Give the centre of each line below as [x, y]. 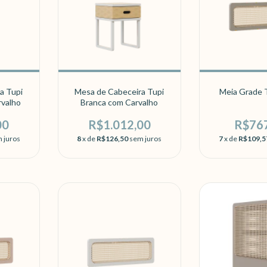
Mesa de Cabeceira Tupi [119, 91]
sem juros [146, 139]
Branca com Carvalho [119, 102]
